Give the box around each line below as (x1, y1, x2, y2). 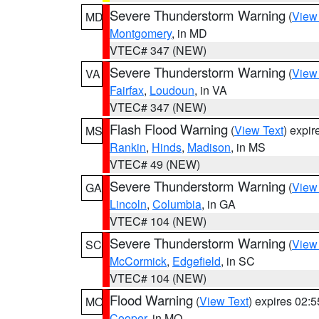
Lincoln (110, 196, 147, 212)
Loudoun (150, 82, 194, 98)
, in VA (194, 82, 227, 98)
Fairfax (110, 82, 144, 98)
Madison (187, 139, 231, 155)
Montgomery (110, 25, 172, 41)
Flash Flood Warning (110, 120, 228, 138)
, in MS (231, 139, 266, 155)
